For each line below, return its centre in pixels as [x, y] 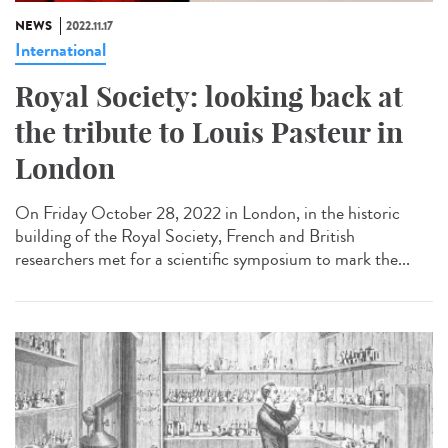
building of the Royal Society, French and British [185, 236]
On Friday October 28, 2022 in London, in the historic [207, 213]
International [60, 50]
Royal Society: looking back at [209, 97]
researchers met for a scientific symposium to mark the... [212, 259]
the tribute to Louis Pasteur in [209, 133]
